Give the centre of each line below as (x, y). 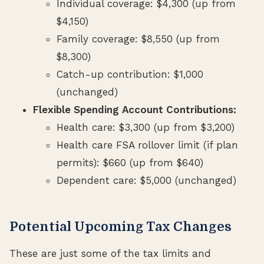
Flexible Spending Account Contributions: (135, 109)
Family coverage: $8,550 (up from (138, 39)
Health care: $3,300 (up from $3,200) (146, 127)
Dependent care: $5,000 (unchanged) (146, 180)
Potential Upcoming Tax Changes (121, 226)
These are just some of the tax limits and (110, 253)
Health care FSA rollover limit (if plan (147, 145)
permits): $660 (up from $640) (130, 162)
